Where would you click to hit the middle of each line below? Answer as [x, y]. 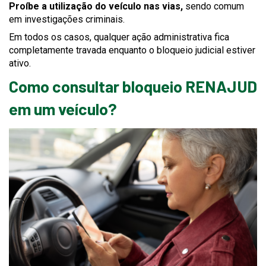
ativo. [20, 64]
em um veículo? [63, 109]
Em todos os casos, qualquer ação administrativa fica [119, 37]
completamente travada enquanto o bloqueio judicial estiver [132, 50]
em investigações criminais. [67, 20]
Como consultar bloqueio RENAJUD [133, 86]
